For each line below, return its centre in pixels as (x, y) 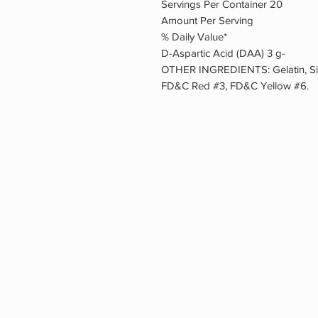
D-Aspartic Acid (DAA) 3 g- (223, 53)
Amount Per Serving (207, 21)
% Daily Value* (194, 37)
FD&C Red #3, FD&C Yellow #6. (235, 86)
